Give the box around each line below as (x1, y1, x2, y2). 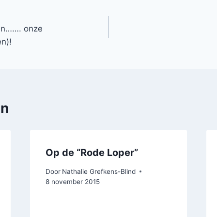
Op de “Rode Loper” (45, 147, 138, 159)
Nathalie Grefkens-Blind (62, 167, 136, 175)
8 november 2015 (45, 177, 100, 186)
